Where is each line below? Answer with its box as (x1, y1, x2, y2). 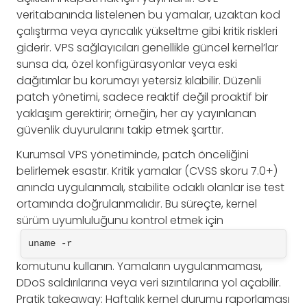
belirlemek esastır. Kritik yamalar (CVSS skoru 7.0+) (16, 163, 278, 180)
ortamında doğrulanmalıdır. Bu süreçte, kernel (16, 196, 257, 212)
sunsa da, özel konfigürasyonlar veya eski (16, 56, 237, 73)
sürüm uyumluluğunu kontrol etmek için (16, 212, 223, 229)
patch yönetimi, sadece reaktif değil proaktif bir (16, 89, 268, 106)
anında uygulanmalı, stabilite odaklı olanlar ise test (16, 180, 284, 196)
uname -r (28, 238, 72, 249)
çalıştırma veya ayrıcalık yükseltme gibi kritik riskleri (16, 23, 278, 40)
